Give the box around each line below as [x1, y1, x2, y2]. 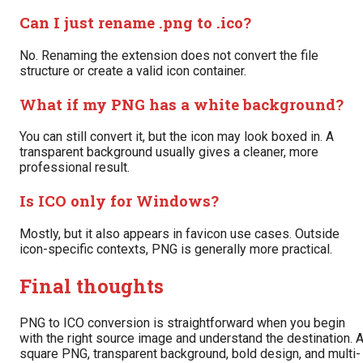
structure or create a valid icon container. [19, 63, 246, 79]
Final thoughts [19, 272, 164, 299]
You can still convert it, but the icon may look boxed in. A [19, 129, 334, 145]
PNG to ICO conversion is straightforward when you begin [19, 314, 345, 331]
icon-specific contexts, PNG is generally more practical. [19, 241, 332, 257]
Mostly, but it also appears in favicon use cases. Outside [19, 225, 340, 241]
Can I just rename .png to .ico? [19, 12, 251, 33]
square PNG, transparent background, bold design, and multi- [19, 345, 361, 361]
